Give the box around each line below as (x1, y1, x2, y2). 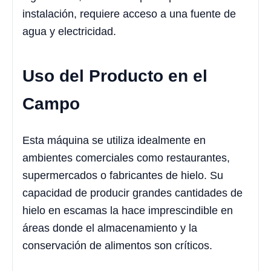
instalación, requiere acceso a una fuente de (22, 8, 236, 21)
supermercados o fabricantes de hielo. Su (22, 169, 223, 182)
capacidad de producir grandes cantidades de (22, 187, 243, 200)
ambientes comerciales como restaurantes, (22, 152, 230, 165)
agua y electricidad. (22, 25, 116, 38)
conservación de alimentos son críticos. (22, 240, 212, 252)
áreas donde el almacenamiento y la (22, 222, 197, 235)
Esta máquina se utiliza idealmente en (22, 134, 206, 147)
